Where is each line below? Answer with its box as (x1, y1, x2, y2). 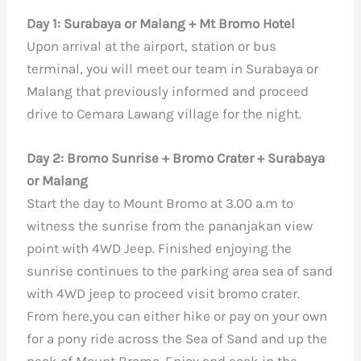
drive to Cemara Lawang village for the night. (27, 105, 302, 122)
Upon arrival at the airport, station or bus (27, 37, 277, 54)
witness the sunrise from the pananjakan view (27, 217, 313, 234)
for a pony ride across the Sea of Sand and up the (27, 330, 328, 346)
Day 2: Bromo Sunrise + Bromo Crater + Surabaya (27, 149, 326, 166)
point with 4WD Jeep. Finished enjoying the (27, 239, 293, 256)
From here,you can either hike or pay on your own (27, 307, 328, 324)
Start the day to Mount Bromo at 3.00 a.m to (27, 194, 294, 211)
